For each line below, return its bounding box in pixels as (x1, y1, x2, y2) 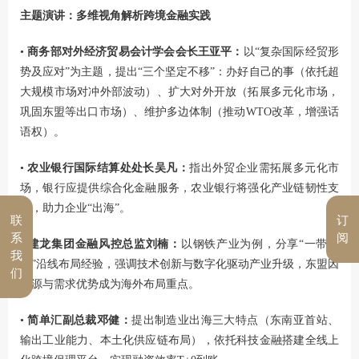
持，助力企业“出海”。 (20, 201, 131, 214)
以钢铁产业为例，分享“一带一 (180, 237, 340, 250)
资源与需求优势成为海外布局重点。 (20, 277, 200, 290)
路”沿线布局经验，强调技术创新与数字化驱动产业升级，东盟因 (20, 257, 339, 270)
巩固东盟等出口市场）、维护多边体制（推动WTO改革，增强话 (20, 105, 339, 118)
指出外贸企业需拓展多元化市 (189, 161, 340, 174)
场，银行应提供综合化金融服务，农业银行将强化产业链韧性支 (20, 181, 339, 194)
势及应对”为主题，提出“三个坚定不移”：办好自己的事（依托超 (20, 65, 339, 78)
